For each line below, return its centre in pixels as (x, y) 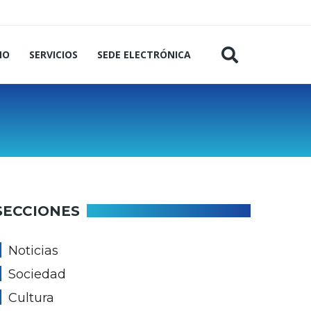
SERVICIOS (53, 54)
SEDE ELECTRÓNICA (144, 54)
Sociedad (37, 274)
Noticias (33, 251)
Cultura (31, 298)
